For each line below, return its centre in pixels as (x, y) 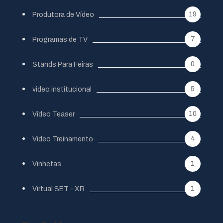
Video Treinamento (63, 139)
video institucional (62, 89)
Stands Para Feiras (63, 64)
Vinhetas (47, 164)
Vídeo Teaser (54, 114)
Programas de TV (60, 39)
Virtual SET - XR (58, 189)
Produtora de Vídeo (63, 14)
